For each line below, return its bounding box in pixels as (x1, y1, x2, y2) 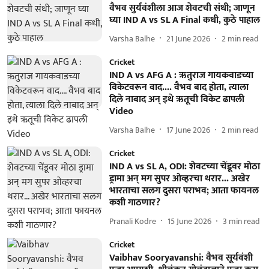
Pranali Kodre (109, 214, 156, 228)
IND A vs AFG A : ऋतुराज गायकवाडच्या (109, 67, 253, 83)
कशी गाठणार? (109, 195, 160, 211)
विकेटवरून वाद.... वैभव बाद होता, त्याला (109, 79, 249, 95)
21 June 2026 (166, 31, 210, 46)
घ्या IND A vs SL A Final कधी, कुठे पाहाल (109, 12, 260, 28)
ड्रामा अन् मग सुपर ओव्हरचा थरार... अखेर (109, 171, 250, 187)
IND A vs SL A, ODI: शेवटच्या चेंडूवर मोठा (109, 159, 260, 175)
